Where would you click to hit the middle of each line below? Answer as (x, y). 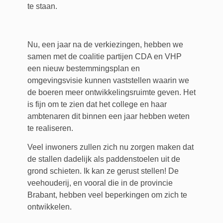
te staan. (42, 6)
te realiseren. (50, 128)
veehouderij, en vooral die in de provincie (100, 183)
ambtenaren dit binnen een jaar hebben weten (108, 116)
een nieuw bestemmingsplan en (83, 68)
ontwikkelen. (49, 207)
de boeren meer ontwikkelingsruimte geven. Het (111, 92)
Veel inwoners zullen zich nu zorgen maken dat (110, 147)
